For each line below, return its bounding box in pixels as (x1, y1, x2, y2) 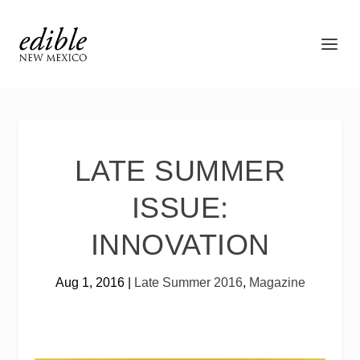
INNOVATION (90, 228, 270, 261)
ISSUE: (131, 191, 229, 224)
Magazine (248, 276, 305, 289)
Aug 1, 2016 (55, 276, 125, 289)
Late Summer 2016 (133, 276, 243, 289)
